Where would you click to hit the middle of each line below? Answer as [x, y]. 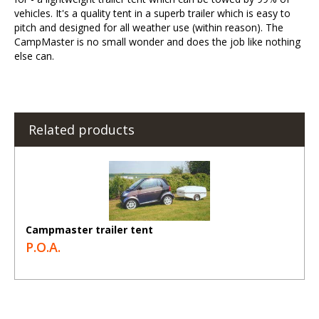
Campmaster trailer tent [89, 229]
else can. [34, 56]
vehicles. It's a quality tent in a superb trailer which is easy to [152, 13]
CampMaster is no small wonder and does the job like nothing [157, 41]
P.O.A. [43, 247]
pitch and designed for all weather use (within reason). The [149, 27]
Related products [82, 129]
